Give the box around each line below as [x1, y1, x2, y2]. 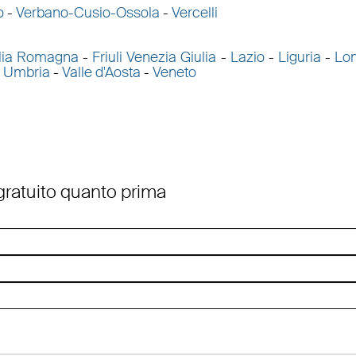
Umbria [2, 63, 50, 83]
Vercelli [171, 3, 218, 23]
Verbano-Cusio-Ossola [15, 3, 160, 23]
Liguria [277, 48, 321, 68]
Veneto [152, 63, 196, 83]
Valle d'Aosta [61, 63, 141, 83]
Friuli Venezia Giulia [92, 48, 217, 68]
